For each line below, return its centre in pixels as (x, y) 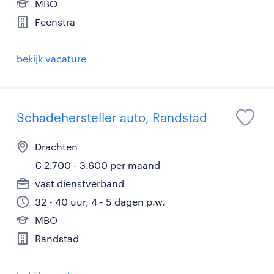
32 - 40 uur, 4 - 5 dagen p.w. (100, 202)
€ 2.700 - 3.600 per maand (98, 165)
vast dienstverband (80, 183)
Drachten (56, 147)
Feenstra (55, 22)
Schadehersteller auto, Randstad (112, 118)
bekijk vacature (51, 59)
